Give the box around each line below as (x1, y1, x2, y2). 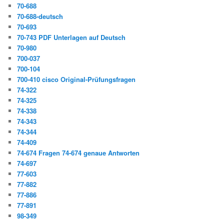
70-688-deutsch (17, 11, 63, 21)
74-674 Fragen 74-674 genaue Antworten (17, 148, 140, 158)
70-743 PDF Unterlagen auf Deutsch (17, 32, 126, 42)
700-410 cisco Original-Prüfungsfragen (17, 74, 136, 84)
